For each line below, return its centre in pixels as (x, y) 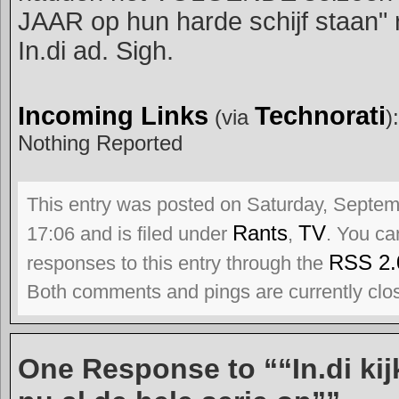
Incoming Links (113, 116)
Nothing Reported (100, 143)
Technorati (320, 116)
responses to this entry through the (178, 263)
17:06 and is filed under (130, 234)
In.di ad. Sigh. (96, 51)
